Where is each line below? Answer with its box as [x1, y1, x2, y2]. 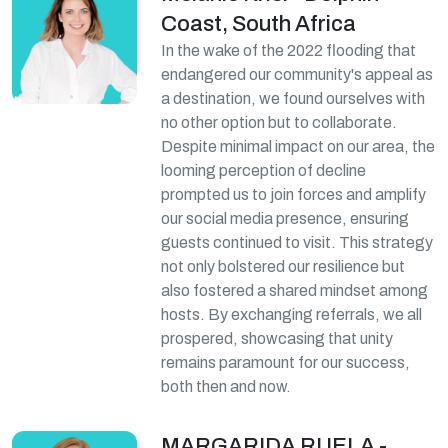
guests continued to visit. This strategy [161, 234, 434, 251]
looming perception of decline [161, 162, 367, 179]
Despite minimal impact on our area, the [161, 138, 436, 155]
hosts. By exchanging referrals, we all [161, 306, 423, 323]
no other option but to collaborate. [161, 114, 398, 131]
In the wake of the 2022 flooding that [161, 42, 417, 59]
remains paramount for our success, [161, 354, 411, 371]
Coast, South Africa [161, 12, 357, 36]
